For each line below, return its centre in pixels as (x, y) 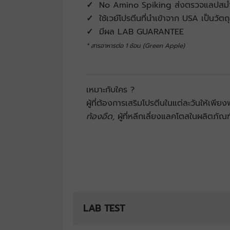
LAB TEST (104, 209)
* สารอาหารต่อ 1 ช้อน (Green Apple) (136, 46)
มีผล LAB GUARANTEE (138, 32)
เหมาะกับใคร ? (110, 90)
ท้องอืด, (102, 117)
